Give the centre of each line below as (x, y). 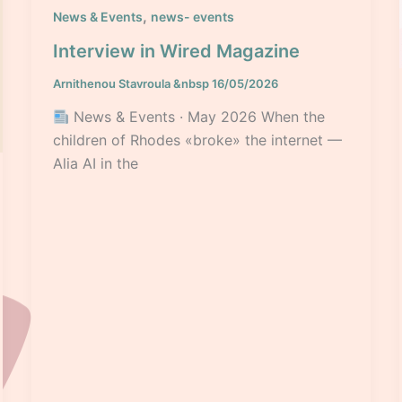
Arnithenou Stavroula (113, 83)
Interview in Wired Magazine (176, 51)
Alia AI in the (95, 164)
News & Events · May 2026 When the (197, 117)
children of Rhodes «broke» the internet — (197, 140)
